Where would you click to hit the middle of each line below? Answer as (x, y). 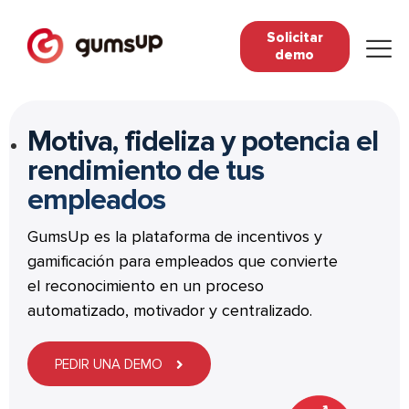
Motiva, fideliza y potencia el (203, 142)
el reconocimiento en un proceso (146, 286)
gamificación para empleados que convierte (183, 261)
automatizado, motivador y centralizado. (170, 310)
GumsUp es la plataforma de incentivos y (175, 236)
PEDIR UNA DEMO (109, 364)
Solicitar (294, 37)
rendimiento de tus (146, 171)
